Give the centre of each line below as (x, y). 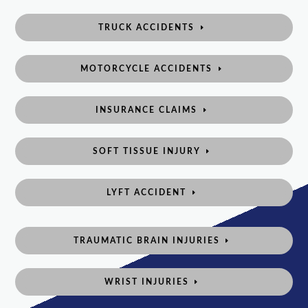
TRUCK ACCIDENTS (147, 28)
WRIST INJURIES (146, 282)
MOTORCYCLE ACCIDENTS (147, 69)
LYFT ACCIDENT (147, 193)
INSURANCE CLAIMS (147, 110)
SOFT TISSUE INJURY (146, 152)
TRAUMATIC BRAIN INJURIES (146, 241)
